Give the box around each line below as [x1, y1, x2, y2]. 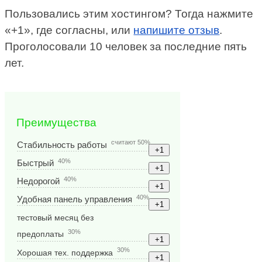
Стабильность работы [17, 139, 108, 150]
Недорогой [17, 177, 60, 187]
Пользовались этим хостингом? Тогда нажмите [5, 8, 254, 20]
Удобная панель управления [17, 195, 133, 205]
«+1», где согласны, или [5, 24, 134, 37]
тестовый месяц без [17, 213, 94, 223]
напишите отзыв [133, 24, 220, 37]
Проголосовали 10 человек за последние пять [5, 40, 247, 53]
